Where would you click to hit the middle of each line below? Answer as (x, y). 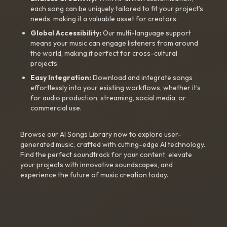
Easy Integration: (61, 78)
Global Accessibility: (66, 33)
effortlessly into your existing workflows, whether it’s (116, 88)
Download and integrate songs (142, 78)
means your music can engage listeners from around (114, 43)
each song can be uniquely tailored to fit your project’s (117, 9)
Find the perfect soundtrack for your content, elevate (106, 155)
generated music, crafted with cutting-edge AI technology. (113, 144)
